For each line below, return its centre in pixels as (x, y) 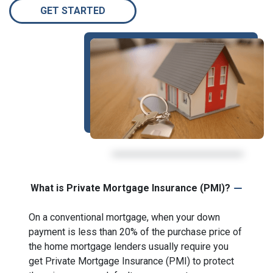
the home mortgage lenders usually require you (129, 246)
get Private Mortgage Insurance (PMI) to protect (131, 261)
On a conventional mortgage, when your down (124, 217)
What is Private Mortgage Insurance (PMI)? (130, 188)
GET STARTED (73, 11)
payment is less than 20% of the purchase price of (135, 232)
